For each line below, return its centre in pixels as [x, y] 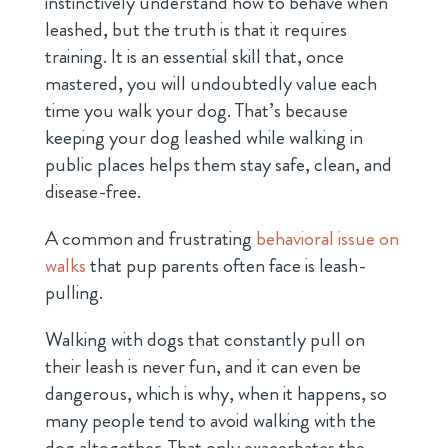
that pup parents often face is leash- [225, 265]
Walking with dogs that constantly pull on [204, 339]
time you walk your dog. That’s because [196, 110]
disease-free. [92, 191]
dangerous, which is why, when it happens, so [215, 393]
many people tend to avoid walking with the [210, 420]
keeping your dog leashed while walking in [203, 137]
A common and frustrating [148, 238]
